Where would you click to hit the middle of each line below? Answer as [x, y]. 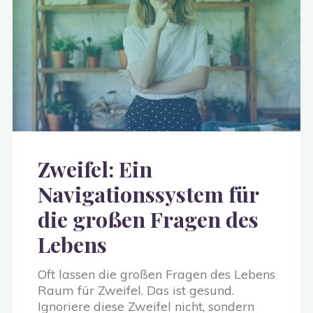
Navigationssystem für [148, 194]
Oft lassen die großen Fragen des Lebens [156, 274]
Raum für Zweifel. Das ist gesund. [136, 290]
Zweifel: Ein [95, 168]
